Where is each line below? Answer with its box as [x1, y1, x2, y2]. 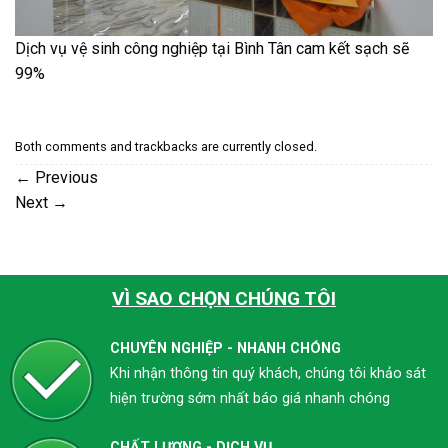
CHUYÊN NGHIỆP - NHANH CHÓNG [109, 340, 341, 358]
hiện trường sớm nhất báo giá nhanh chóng [109, 390, 390, 408]
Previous [31, 168, 98, 188]
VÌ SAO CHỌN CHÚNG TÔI [112, 287, 336, 311]
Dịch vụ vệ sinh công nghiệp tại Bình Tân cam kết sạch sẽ [15, 38, 409, 58]
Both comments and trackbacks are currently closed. [15, 138, 317, 154]
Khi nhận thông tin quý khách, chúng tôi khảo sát [109, 365, 426, 383]
